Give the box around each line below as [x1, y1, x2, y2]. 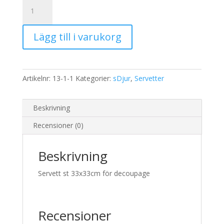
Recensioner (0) [32, 120, 83, 130]
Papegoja [21, 9, 53, 18]
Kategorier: [75, 73, 113, 83]
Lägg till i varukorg [33, 30, 121, 43]
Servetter [134, 73, 164, 83]
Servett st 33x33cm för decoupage [37, 168, 150, 178]
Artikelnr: [22, 73, 52, 83]
